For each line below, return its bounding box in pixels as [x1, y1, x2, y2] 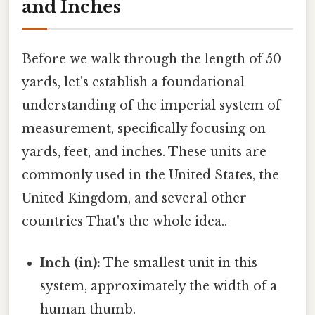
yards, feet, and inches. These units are [22, 144, 266, 160]
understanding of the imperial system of [22, 98, 281, 114]
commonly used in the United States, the [22, 167, 279, 184]
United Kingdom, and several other [22, 191, 247, 207]
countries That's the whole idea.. [22, 214, 227, 230]
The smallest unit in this [101, 255, 258, 271]
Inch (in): [40, 255, 101, 271]
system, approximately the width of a [40, 278, 278, 295]
